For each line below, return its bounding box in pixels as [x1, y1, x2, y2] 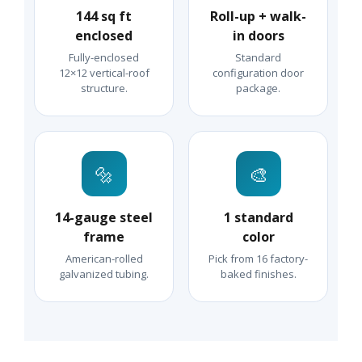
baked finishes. [220, 267, 297, 282]
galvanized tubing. [59, 267, 149, 282]
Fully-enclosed [69, 50, 139, 65]
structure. [80, 81, 128, 96]
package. [236, 81, 280, 96]
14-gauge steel [55, 208, 153, 227]
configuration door [213, 65, 304, 81]
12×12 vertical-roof [58, 65, 149, 81]
